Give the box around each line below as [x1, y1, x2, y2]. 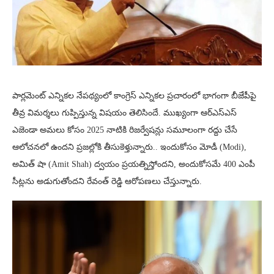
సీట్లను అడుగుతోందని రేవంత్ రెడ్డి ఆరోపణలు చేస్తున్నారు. [12, 177, 202, 187]
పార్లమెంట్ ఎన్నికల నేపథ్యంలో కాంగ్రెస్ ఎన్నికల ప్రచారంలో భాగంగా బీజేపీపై [12, 91, 256, 101]
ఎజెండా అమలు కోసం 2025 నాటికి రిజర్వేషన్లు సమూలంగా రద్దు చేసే [12, 125, 237, 135]
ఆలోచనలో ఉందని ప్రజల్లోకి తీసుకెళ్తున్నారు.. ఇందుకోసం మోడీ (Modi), [12, 143, 246, 152]
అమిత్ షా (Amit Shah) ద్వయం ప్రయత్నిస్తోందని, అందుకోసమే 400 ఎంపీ [12, 160, 255, 169]
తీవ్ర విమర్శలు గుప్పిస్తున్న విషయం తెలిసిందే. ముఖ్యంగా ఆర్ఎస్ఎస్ [12, 108, 237, 118]
